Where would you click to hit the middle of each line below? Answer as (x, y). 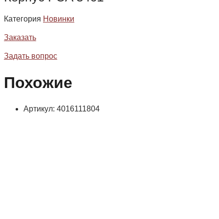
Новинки (59, 19)
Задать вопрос (31, 56)
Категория (22, 19)
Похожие (38, 82)
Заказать (20, 38)
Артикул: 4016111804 (62, 109)
